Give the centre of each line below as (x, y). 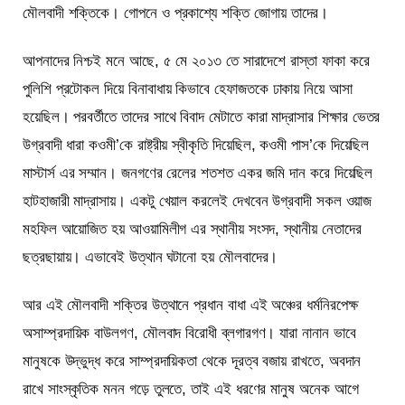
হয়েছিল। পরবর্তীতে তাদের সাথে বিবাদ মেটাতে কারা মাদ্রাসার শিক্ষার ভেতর (202, 117)
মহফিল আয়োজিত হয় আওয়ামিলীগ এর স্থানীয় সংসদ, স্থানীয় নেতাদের (192, 229)
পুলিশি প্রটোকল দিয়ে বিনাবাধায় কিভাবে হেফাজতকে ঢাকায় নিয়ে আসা (188, 89)
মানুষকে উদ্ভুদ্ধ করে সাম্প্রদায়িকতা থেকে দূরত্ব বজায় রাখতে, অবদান (192, 361)
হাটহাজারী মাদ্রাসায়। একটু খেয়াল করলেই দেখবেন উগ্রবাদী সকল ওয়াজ (198, 201)
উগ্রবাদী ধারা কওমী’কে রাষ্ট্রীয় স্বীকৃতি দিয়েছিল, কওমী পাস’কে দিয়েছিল (196, 145)
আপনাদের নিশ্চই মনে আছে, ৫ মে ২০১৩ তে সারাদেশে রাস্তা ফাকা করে (196, 61)
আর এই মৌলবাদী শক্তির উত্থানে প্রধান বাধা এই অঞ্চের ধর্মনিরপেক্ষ (190, 305)
